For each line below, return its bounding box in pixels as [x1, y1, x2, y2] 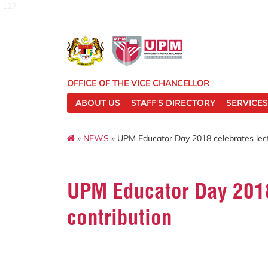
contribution [67, 203, 172, 230]
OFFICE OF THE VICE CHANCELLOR [67, 78, 209, 89]
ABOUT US [75, 98, 120, 108]
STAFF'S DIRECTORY [131, 98, 215, 108]
